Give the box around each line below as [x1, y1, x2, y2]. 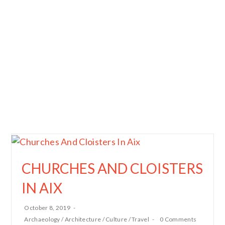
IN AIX [22, 179, 63, 196]
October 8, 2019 [24, 203, 70, 211]
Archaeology [24, 215, 60, 223]
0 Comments [160, 215, 197, 223]
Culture [105, 215, 128, 223]
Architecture [64, 215, 101, 223]
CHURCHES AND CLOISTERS [22, 159, 203, 177]
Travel [132, 215, 149, 223]
